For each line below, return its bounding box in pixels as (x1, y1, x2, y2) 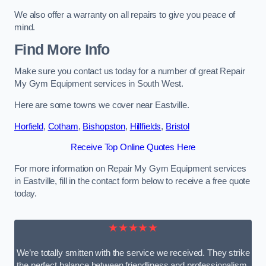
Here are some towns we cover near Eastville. (14, 100, 189, 110)
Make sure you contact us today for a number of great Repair (14, 66, 245, 77)
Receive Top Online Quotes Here (70, 142, 196, 153)
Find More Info (14, 41, 110, 58)
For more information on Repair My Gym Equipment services (14, 163, 246, 173)
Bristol (165, 121, 189, 131)
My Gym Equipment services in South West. (14, 79, 184, 89)
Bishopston (83, 121, 125, 131)
